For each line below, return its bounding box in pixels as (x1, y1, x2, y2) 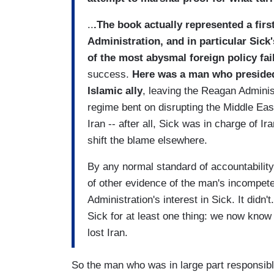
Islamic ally (87, 85, 143, 97)
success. (87, 68, 132, 81)
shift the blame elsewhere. (87, 135, 207, 147)
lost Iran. (87, 227, 128, 239)
